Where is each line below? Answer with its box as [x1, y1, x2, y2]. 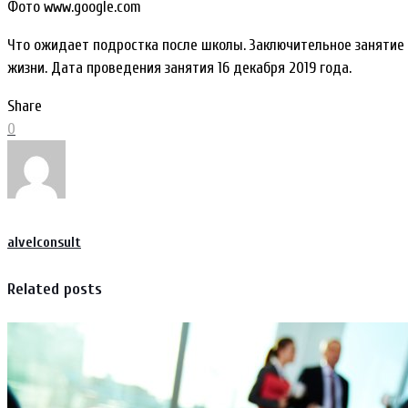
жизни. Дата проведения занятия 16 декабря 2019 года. [7, 58, 352, 76]
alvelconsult [7, 233, 81, 250]
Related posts [7, 280, 102, 300]
